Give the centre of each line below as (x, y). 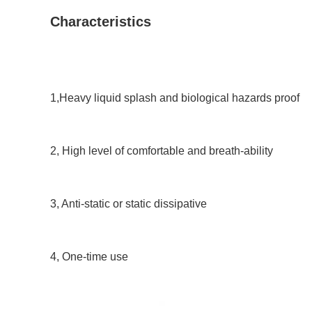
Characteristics (101, 22)
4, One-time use (89, 257)
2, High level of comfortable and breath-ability (163, 151)
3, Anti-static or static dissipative (130, 204)
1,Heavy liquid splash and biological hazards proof (175, 98)
